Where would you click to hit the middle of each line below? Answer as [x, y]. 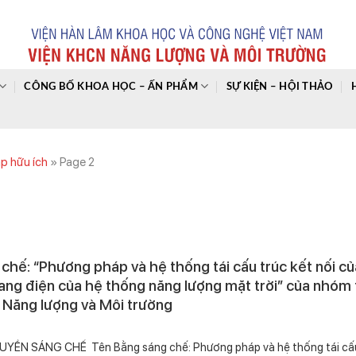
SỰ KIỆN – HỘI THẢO [280, 86]
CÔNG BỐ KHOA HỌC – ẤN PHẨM [111, 86]
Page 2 [77, 162]
